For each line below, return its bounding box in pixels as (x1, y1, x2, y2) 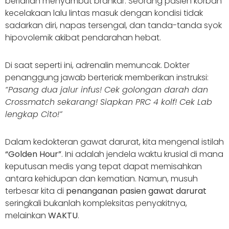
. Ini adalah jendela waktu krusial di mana (61, 148, 223, 160)
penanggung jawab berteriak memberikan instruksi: (5, 72, 209, 83)
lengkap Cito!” (5, 108, 62, 120)
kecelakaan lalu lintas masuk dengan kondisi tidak (5, 7, 203, 19)
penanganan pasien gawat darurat (66, 185, 207, 197)
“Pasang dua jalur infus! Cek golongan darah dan (5, 84, 208, 96)
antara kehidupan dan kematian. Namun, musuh (5, 173, 198, 185)
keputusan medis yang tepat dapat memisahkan (5, 161, 202, 172)
